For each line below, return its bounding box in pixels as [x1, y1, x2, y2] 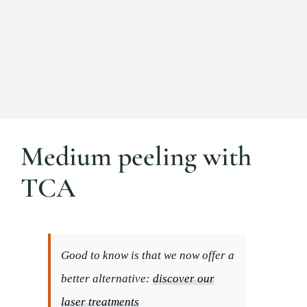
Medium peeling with [21, 139, 251, 173]
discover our [153, 271, 214, 285]
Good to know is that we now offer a [61, 248, 234, 262]
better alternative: [61, 271, 153, 285]
